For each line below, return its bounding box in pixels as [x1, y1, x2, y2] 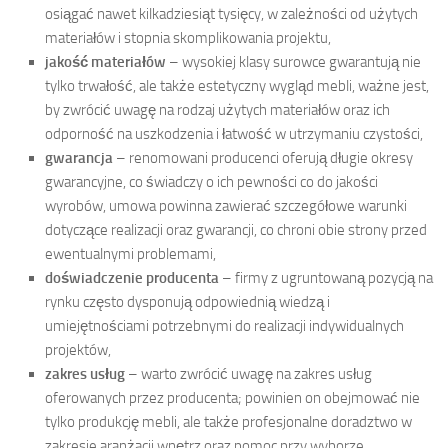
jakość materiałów [45, 53, 166, 72]
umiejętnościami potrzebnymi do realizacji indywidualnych [45, 317, 404, 336]
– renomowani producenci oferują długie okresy [113, 149, 413, 168]
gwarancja [45, 149, 113, 168]
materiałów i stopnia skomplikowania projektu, [45, 29, 331, 48]
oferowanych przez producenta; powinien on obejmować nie [45, 389, 420, 408]
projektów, [45, 341, 111, 360]
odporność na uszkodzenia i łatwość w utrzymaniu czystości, [45, 125, 423, 144]
